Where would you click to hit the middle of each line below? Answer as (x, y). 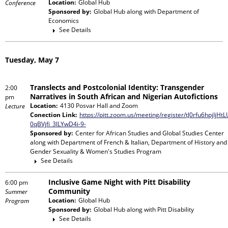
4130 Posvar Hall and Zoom (99, 105)
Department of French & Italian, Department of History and (144, 142)
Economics (64, 20)
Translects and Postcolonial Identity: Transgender (117, 87)
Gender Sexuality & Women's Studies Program (96, 151)
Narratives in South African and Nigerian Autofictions (124, 96)
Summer (16, 191)
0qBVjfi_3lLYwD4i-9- (58, 124)
